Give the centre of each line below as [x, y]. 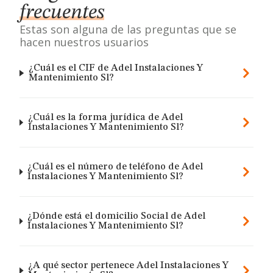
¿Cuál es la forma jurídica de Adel [105, 118]
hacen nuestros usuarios [84, 42]
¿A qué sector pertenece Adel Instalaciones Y [129, 266]
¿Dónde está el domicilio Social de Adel [117, 216]
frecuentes [62, 13]
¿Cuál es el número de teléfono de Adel [115, 167]
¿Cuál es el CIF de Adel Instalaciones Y [115, 68]
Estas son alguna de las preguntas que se [128, 29]
